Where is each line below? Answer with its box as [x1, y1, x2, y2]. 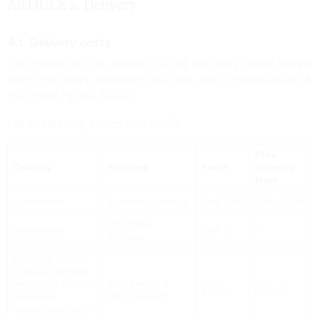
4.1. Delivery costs [7, 35, 111, 51]
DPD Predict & [107, 278, 170, 291]
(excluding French [12, 278, 92, 291]
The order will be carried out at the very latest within [7, 57, 310, 72]
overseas [12, 291, 55, 304]
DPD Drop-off [107, 291, 167, 304]
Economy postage [107, 196, 190, 209]
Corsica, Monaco [12, 265, 88, 278]
